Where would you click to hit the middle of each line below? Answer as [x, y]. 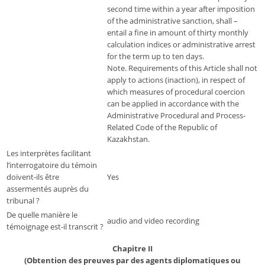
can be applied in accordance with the [173, 104]
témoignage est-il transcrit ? [55, 227]
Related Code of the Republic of [162, 127]
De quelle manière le [42, 215]
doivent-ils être [33, 177]
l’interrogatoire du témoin [52, 165]
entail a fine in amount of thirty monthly [178, 33]
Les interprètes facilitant [49, 153]
